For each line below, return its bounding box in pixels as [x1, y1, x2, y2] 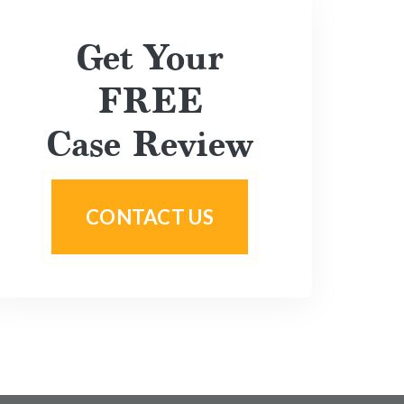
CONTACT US [85, 205, 215, 229]
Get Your [76, 35, 224, 78]
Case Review [46, 122, 253, 164]
